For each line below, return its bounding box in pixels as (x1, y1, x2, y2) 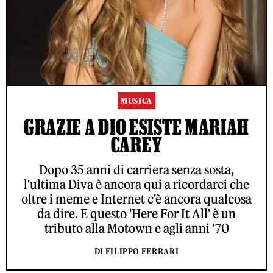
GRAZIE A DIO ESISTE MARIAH (23, 115, 250, 139)
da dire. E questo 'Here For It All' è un (37, 206, 236, 222)
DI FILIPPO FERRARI (94, 246, 179, 257)
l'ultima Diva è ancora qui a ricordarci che (24, 177, 249, 193)
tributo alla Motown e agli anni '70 (44, 221, 229, 236)
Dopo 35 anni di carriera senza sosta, (39, 162, 234, 178)
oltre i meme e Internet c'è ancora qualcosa (21, 191, 252, 207)
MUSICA (120, 96, 153, 107)
